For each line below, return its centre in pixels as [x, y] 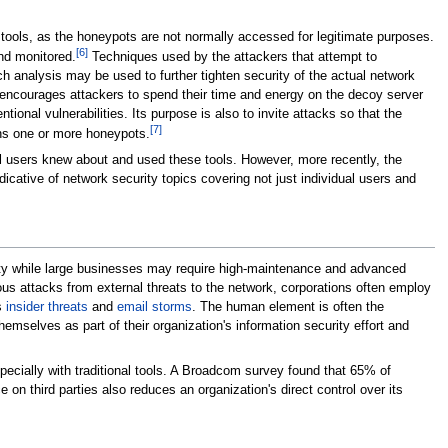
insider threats [46, 306]
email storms [154, 306]
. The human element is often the [287, 306]
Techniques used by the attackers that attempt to [232, 57]
